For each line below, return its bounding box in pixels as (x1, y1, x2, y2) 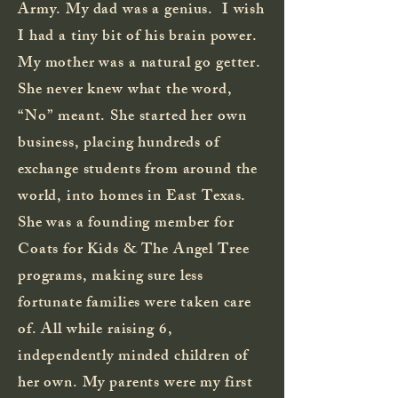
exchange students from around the (18, 156, 259, 184)
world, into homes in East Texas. (18, 183, 247, 211)
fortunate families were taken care (18, 290, 251, 317)
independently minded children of (18, 343, 249, 370)
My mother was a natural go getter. (18, 50, 261, 77)
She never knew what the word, (18, 76, 233, 104)
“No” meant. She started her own (18, 103, 247, 131)
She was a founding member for (18, 210, 235, 237)
